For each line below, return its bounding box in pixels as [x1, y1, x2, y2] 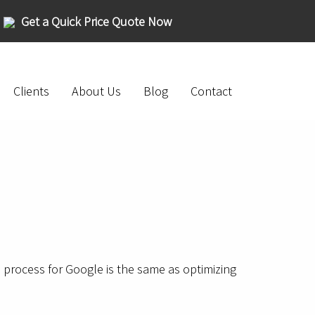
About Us [72, 83, 121, 100]
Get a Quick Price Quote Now [20, 13, 172, 30]
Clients [13, 83, 49, 100]
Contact [191, 83, 232, 100]
